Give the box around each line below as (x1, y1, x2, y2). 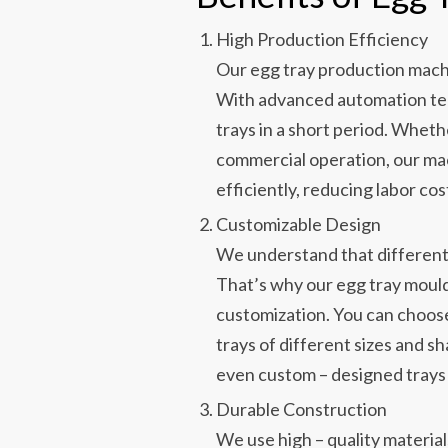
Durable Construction (216, 398, 388, 421)
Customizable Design (216, 213, 382, 236)
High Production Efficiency (216, 28, 429, 51)
